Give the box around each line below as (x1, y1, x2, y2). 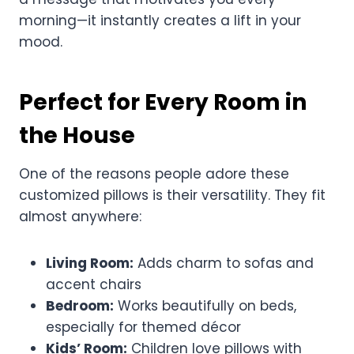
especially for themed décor (46, 317, 241, 337)
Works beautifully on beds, (114, 296, 296, 315)
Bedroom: (46, 296, 114, 315)
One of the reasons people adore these (19, 164, 289, 183)
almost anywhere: (19, 206, 141, 226)
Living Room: (46, 253, 134, 273)
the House (19, 119, 135, 151)
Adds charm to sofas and (134, 253, 314, 273)
